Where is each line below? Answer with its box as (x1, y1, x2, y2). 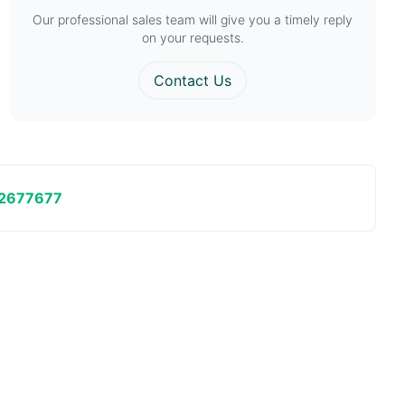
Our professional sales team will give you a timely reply (33, 12, 353, 27)
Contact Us (154, 71, 232, 89)
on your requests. (141, 30, 244, 45)
